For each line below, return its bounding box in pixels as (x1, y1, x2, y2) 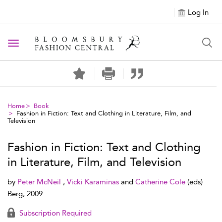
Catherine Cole (135, 177, 187, 186)
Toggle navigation (13, 39, 77, 49)
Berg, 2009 (7, 189, 43, 198)
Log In (188, 8, 209, 17)
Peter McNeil (17, 177, 63, 186)
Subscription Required (17, 209, 92, 218)
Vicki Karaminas (67, 177, 121, 186)
